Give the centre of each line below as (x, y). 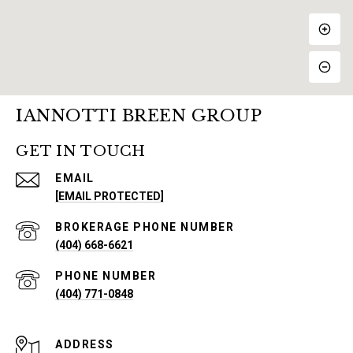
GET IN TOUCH (81, 151)
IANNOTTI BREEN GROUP (139, 115)
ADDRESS (85, 344)
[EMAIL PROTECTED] (110, 196)
